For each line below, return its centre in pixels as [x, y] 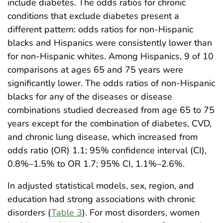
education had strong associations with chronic [101, 199]
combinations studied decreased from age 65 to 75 [111, 110]
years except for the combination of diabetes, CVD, [110, 123]
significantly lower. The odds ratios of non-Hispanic [111, 83]
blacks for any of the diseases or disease [90, 96]
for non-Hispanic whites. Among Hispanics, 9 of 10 [111, 56]
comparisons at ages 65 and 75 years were [95, 69]
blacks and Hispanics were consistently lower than [110, 43]
